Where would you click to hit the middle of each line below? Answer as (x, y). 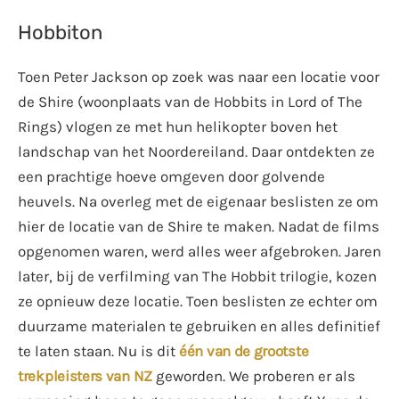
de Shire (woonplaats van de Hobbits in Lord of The (190, 102)
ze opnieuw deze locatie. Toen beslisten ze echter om (198, 301)
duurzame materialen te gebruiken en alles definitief (199, 326)
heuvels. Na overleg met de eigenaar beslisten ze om (198, 202)
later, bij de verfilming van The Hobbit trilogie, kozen (197, 277)
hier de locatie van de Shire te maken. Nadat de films (199, 227)
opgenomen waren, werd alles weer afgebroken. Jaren (199, 252)
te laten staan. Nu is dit (98, 351)
